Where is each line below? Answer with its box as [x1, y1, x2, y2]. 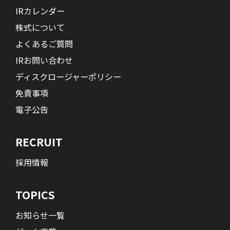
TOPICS [15, 187, 55, 203]
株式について [15, 21, 65, 33]
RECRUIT [15, 134, 63, 150]
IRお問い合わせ [15, 53, 73, 66]
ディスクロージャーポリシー [15, 70, 122, 83]
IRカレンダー [15, 4, 65, 17]
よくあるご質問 [15, 37, 73, 50]
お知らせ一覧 [15, 208, 65, 221]
